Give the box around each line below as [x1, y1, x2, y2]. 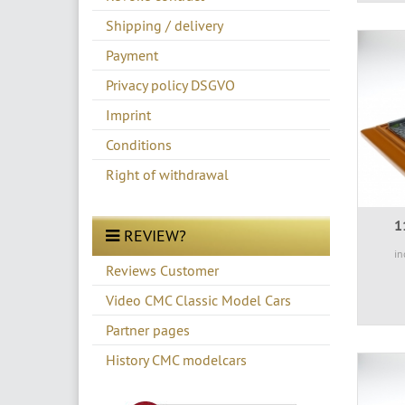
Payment [106, 45, 158, 64]
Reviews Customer [106, 260, 219, 279]
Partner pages [106, 320, 190, 339]
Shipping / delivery [106, 15, 223, 34]
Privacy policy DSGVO [106, 75, 235, 94]
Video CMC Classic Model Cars [106, 290, 291, 309]
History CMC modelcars [106, 350, 247, 369]
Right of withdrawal [106, 165, 229, 184]
